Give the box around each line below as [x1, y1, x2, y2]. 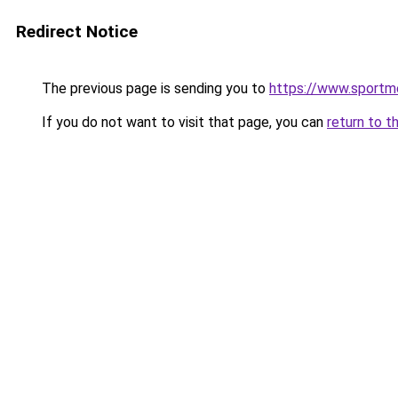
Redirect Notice [16, 21, 138, 42]
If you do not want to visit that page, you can [38, 114, 327, 131]
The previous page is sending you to [38, 80, 269, 97]
